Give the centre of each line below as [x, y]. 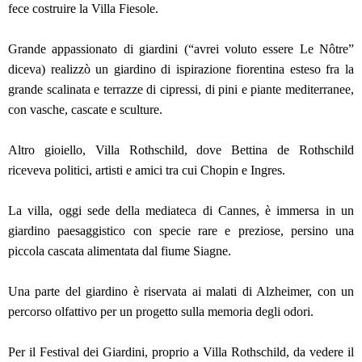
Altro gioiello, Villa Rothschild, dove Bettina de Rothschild [181, 150]
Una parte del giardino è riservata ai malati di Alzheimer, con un [181, 292]
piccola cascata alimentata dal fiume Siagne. [121, 251]
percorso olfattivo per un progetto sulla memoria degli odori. [162, 312]
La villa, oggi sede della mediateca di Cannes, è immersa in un [181, 211]
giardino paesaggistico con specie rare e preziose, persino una [181, 231]
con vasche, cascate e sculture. [87, 110]
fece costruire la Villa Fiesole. [85, 9]
